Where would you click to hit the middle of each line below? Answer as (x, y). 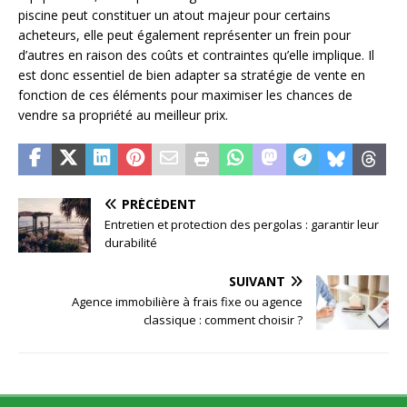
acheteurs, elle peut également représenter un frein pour (184, 35)
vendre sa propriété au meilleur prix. (123, 114)
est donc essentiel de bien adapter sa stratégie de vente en (192, 74)
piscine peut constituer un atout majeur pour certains (174, 15)
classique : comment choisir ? (223, 319)
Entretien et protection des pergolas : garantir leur (242, 224)
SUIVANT (257, 281)
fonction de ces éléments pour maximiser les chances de (185, 94)
